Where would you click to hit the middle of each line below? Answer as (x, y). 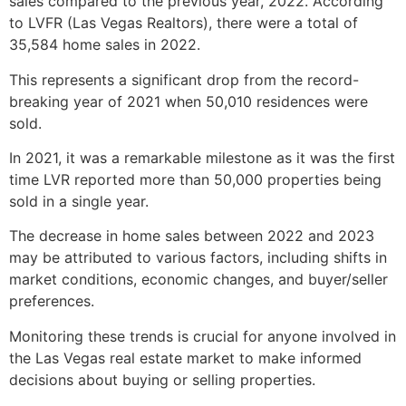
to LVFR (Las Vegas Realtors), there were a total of (184, 23)
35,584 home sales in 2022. (105, 45)
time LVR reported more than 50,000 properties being (195, 180)
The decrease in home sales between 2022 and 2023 (192, 236)
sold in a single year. (79, 202)
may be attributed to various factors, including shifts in (198, 258)
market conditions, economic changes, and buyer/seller (198, 280)
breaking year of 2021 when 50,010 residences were (188, 101)
